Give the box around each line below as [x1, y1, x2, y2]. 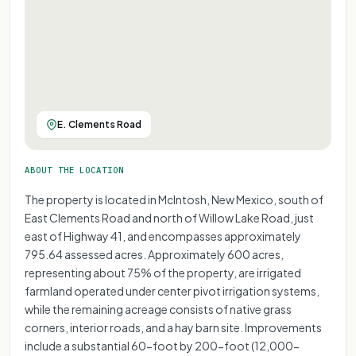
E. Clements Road [57, 118, 141, 130]
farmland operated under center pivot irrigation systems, [25, 283, 319, 298]
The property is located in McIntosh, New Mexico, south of [25, 192, 323, 207]
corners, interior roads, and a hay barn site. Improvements [25, 319, 322, 335]
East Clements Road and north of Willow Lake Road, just [25, 210, 314, 225]
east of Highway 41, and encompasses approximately [25, 228, 301, 243]
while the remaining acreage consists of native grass [25, 301, 292, 316]
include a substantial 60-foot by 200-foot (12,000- [25, 338, 300, 353]
